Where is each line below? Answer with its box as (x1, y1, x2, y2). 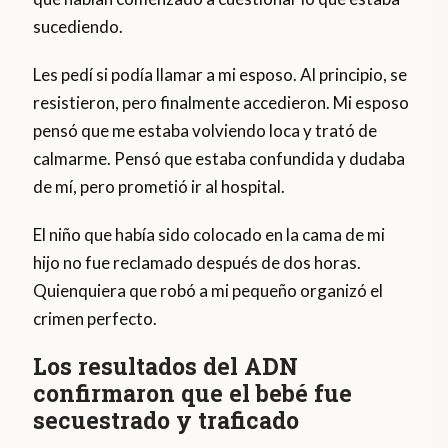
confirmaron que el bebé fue (33, 378, 353, 409)
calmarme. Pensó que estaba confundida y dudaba (33, 148, 406, 170)
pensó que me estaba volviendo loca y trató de (33, 120, 378, 142)
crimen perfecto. (33, 308, 158, 330)
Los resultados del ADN (33, 351, 299, 382)
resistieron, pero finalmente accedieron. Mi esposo (33, 92, 410, 114)
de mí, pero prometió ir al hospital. (33, 176, 286, 198)
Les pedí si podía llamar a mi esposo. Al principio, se (33, 64, 408, 86)
